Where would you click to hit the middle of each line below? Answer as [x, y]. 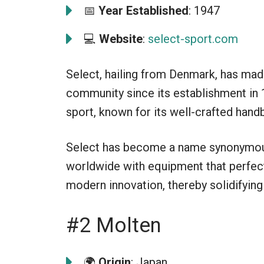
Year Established [143, 10]
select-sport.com [193, 39]
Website [121, 39]
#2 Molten [114, 225]
